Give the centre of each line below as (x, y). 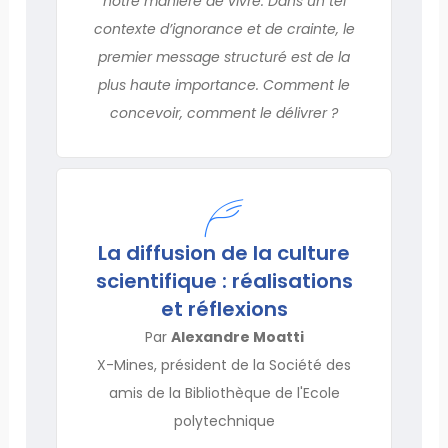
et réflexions (224, 308)
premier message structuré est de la (224, 56)
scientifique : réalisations (224, 280)
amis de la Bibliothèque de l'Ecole (224, 392)
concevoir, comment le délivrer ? (224, 112)
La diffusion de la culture (224, 252)
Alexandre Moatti (237, 336)
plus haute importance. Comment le (224, 84)
